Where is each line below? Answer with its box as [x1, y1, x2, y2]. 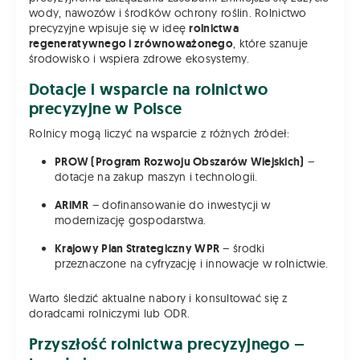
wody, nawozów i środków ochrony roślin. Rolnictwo [29, 6, 307, 21]
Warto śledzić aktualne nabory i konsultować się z [29, 291, 288, 306]
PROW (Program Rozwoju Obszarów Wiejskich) [55, 154, 305, 170]
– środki [219, 241, 265, 256]
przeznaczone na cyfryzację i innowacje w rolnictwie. [55, 256, 329, 272]
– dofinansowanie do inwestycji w [88, 198, 271, 213]
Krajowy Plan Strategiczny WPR [55, 241, 220, 256]
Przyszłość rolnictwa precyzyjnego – [29, 333, 305, 355]
